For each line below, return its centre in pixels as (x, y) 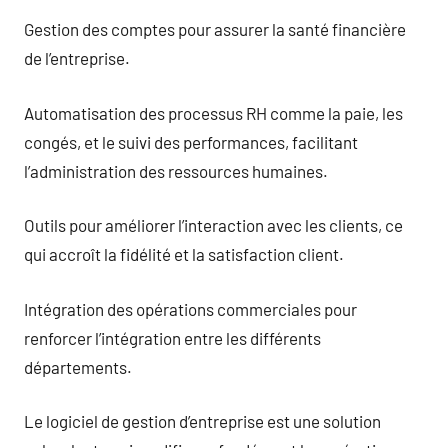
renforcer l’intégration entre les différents (172, 337)
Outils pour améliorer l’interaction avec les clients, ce (213, 225)
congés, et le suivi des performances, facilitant (191, 141)
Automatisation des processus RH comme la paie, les (213, 112)
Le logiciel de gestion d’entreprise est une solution (202, 421)
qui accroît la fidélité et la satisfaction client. (184, 254)
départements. (78, 366)
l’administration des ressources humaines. (176, 170)
